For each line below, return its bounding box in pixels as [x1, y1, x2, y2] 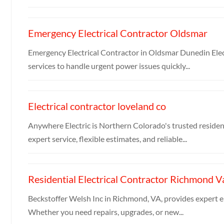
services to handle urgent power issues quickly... [27, 60, 190, 70]
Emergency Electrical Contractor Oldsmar [27, 26, 207, 39]
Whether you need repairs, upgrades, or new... [27, 206, 183, 216]
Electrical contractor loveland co [27, 99, 166, 112]
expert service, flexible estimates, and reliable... [27, 133, 187, 143]
